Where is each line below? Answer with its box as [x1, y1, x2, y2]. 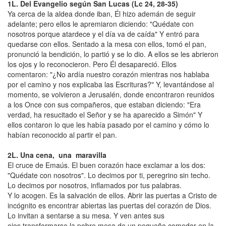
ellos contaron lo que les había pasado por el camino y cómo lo [8, 120, 209, 130]
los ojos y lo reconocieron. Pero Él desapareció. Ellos [8, 59, 177, 69]
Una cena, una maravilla [20, 150, 108, 160]
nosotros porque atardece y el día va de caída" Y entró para [8, 29, 199, 39]
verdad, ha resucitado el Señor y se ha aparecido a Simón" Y [8, 109, 202, 120]
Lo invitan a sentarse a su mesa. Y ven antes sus [8, 210, 164, 220]
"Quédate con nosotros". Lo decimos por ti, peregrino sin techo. [8, 170, 210, 180]
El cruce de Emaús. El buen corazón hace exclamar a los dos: [8, 160, 205, 170]
